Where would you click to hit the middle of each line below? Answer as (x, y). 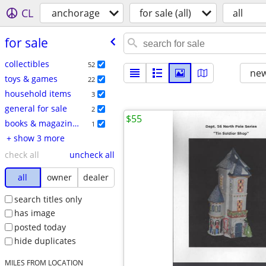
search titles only (48, 199)
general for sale (36, 108)
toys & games (31, 78)
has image (34, 213)
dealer (96, 177)
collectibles (27, 64)
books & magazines (75, 123)
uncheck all (92, 154)
